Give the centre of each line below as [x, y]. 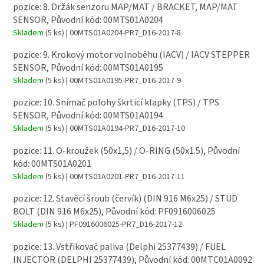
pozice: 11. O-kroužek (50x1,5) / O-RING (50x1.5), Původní [126, 151]
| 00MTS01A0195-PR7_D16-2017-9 [123, 81]
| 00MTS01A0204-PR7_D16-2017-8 [123, 33]
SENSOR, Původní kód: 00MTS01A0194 [88, 116]
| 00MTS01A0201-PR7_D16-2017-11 [125, 176]
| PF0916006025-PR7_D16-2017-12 [123, 225]
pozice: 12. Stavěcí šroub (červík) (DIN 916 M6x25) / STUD [125, 199]
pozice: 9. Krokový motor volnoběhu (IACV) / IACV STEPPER [131, 55]
